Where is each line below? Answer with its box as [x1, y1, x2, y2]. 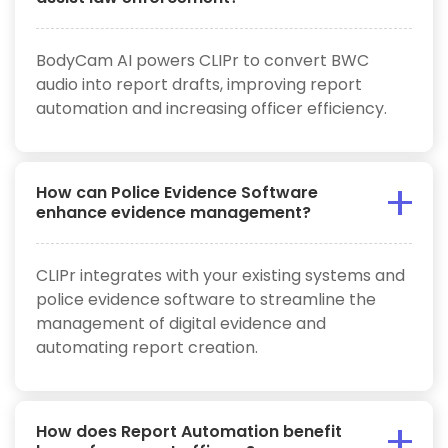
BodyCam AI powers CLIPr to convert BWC [36, 48, 369, 72]
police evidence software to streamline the [36, 287, 376, 311]
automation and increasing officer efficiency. [36, 96, 387, 120]
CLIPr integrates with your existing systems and [36, 263, 405, 287]
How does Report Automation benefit [36, 419, 342, 443]
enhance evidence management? [36, 200, 311, 224]
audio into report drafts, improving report [36, 72, 362, 96]
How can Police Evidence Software [36, 180, 318, 204]
